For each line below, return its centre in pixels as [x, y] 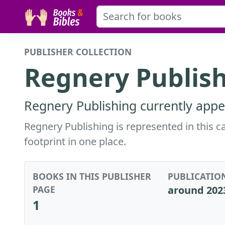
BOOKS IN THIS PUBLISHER [92, 176]
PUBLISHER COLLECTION [78, 51]
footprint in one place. [75, 141]
